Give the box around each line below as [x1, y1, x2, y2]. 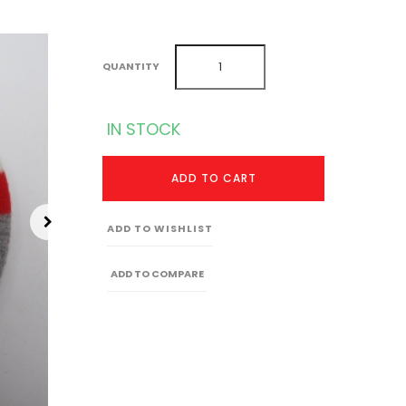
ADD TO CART [170, 170, 256, 186]
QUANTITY [102, 59, 160, 73]
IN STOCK [107, 118, 181, 140]
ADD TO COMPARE [110, 266, 204, 281]
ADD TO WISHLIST [107, 221, 214, 236]
